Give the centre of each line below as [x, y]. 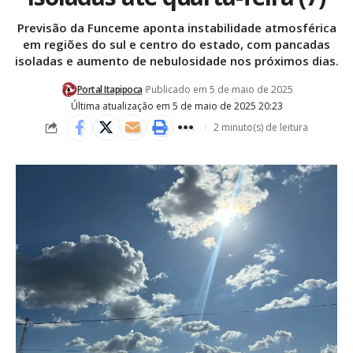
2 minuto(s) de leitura [260, 128]
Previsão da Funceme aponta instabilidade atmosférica [176, 28]
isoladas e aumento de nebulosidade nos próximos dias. [176, 61]
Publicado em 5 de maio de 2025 [219, 90]
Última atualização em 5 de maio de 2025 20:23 [176, 106]
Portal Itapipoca [110, 90]
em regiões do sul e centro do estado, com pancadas [176, 45]
